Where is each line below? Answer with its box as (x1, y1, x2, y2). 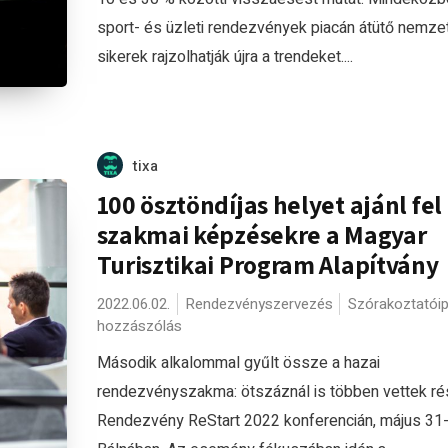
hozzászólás (96, 315, 182, 337)
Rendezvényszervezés (184, 293, 333, 315)
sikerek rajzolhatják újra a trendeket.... (96, 45, 353, 69)
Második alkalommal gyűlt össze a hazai (96, 351, 380, 375)
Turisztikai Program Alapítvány (96, 248, 439, 281)
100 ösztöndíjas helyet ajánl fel (96, 188, 442, 221)
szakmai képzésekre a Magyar (96, 218, 427, 251)
